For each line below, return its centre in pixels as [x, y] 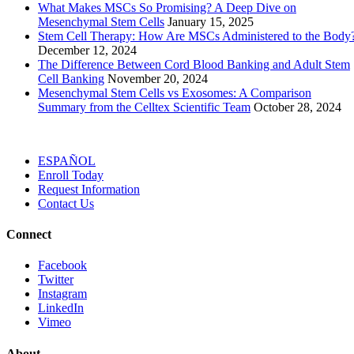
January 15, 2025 [211, 21]
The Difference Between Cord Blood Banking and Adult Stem [194, 64]
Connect [29, 235]
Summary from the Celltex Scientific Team [144, 107]
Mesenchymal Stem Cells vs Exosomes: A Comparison [175, 92]
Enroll [53, 175]
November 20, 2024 [158, 78]
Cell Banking [71, 78]
